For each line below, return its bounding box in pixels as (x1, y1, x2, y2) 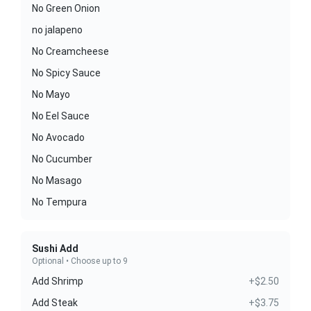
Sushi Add (32, 243, 78, 254)
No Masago (32, 175, 82, 186)
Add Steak (32, 297, 78, 308)
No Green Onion (32, 3, 100, 14)
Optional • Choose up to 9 (32, 256, 128, 266)
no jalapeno (32, 24, 83, 35)
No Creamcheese (32, 46, 109, 57)
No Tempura (32, 196, 87, 208)
